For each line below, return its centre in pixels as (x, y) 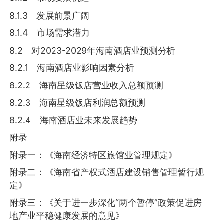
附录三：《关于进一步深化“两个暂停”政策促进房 (106, 203)
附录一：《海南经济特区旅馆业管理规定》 (94, 155)
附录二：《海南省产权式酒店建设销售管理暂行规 (107, 172)
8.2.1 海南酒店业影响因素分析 (72, 68)
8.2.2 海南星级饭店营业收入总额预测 (86, 85)
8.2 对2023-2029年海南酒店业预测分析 (93, 50)
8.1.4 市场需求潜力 (50, 33)
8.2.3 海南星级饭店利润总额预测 (78, 103)
